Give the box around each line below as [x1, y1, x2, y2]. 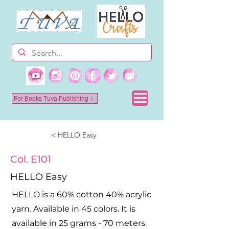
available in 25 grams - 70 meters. [12, 218, 147, 228]
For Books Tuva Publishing [14, 95, 88, 102]
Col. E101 [10, 153, 51, 165]
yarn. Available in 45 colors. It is [12, 204, 135, 214]
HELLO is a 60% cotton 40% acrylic [12, 190, 151, 199]
